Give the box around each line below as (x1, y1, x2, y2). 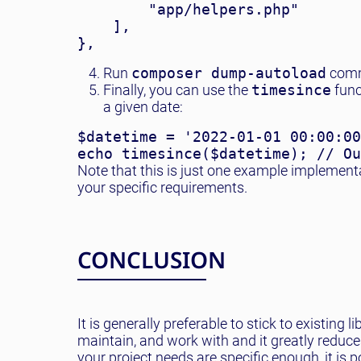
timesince (251, 81, 331, 98)
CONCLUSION (77, 244, 226, 275)
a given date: (103, 98, 183, 115)
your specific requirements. (77, 179, 254, 196)
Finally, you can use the (103, 81, 251, 98)
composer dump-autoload (131, 64, 326, 81)
